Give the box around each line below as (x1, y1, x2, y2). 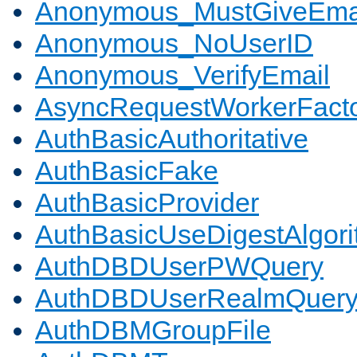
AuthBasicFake (35, 155, 218, 186)
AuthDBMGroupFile (35, 315, 271, 346)
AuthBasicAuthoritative (35, 124, 308, 155)
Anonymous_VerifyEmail (35, 60, 330, 91)
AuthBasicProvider (35, 187, 259, 218)
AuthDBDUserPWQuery (35, 251, 324, 282)
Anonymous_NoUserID (35, 28, 313, 59)
